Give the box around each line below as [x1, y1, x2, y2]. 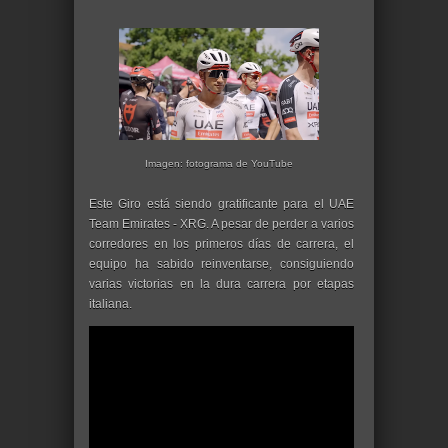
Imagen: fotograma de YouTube [145, 158, 293, 169]
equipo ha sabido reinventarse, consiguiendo [89, 257, 354, 271]
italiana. [89, 297, 132, 311]
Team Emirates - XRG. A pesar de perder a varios [89, 217, 354, 231]
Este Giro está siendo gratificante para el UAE [89, 197, 354, 211]
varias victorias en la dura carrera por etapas [89, 277, 354, 291]
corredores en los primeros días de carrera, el [89, 237, 354, 251]
